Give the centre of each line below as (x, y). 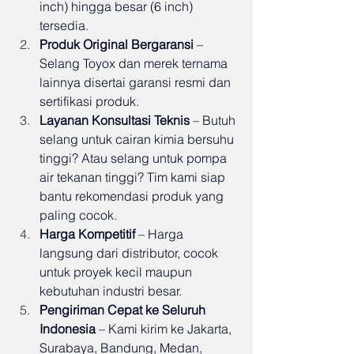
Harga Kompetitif (87, 234)
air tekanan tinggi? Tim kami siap (134, 177)
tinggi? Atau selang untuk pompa (135, 158)
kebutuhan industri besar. (111, 291)
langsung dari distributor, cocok (130, 253)
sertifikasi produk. (89, 102)
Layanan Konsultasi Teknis (115, 121)
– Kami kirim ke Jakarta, (165, 329)
